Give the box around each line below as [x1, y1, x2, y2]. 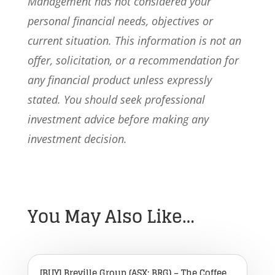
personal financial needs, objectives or [27, 14, 213, 28]
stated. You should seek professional [27, 92, 205, 107]
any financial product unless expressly [27, 72, 212, 87]
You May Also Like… [27, 201, 195, 232]
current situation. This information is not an [27, 33, 241, 48]
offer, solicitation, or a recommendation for [27, 53, 239, 68]
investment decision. [27, 131, 127, 146]
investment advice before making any [27, 112, 209, 126]
